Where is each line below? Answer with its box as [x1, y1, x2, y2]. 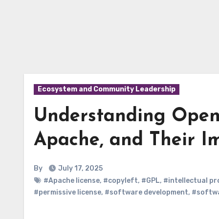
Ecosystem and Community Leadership [38, 85, 175, 93]
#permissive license [34, 188, 101, 197]
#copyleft [103, 176, 138, 185]
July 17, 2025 [58, 164, 103, 173]
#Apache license [44, 176, 100, 185]
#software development [105, 188, 188, 197]
